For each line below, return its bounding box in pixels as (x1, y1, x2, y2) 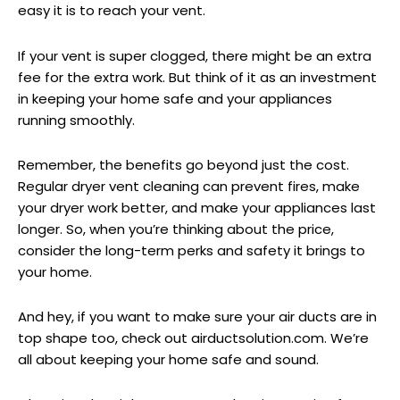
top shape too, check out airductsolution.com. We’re (18, 329, 369, 348)
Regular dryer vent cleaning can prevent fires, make (18, 176, 360, 196)
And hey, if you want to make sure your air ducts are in (18, 307, 377, 327)
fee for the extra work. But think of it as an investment (18, 67, 377, 87)
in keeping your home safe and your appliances (18, 88, 332, 108)
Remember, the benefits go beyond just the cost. (18, 154, 349, 174)
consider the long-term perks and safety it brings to (18, 240, 365, 260)
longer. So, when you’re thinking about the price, (18, 219, 334, 238)
